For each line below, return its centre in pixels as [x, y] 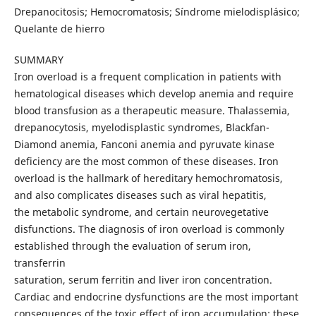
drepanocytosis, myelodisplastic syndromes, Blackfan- [141, 128]
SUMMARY [38, 60]
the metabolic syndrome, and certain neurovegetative [141, 212]
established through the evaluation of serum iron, [132, 246]
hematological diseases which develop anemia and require [153, 94]
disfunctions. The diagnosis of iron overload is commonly [149, 229]
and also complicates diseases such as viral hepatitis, [140, 195]
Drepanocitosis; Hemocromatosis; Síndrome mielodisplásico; [157, 12]
